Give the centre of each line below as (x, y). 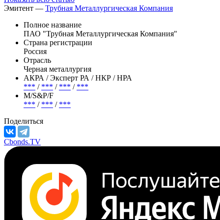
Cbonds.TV (22, 141)
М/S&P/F (39, 95)
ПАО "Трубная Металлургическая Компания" (100, 33)
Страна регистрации (58, 42)
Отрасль (37, 60)
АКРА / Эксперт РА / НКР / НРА (78, 78)
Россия (35, 51)
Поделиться (24, 121)
